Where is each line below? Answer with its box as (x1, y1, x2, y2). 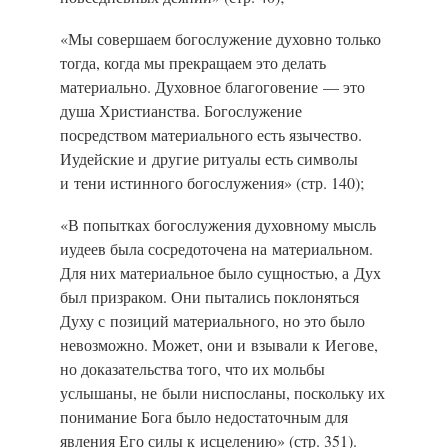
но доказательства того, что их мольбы (60, 357, 325, 379)
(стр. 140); (296, 171, 364, 193)
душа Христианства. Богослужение (60, 99, 302, 121)
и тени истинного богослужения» (60, 171, 296, 193)
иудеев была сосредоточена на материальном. (60, 237, 373, 259)
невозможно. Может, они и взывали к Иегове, (60, 333, 378, 355)
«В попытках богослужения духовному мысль (60, 213, 376, 235)
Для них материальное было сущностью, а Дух (60, 261, 381, 283)
